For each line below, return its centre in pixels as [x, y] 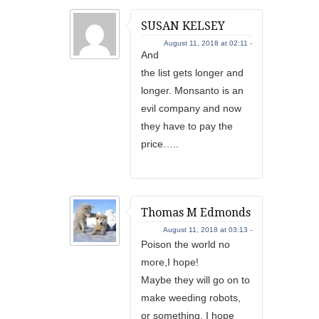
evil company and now [191, 108]
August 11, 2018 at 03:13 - [208, 230]
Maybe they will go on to [195, 280]
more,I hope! [170, 262]
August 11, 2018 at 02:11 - [208, 43]
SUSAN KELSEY [183, 26]
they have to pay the [187, 126]
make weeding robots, [191, 298]
